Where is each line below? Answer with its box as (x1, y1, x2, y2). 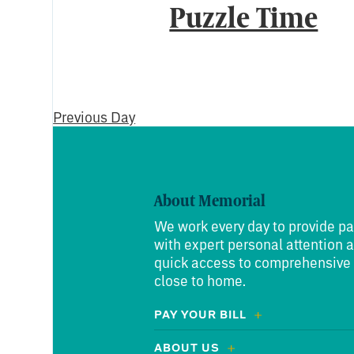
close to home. (153, 270, 246, 290)
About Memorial (153, 188, 265, 212)
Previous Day (53, 107, 136, 127)
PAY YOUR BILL (153, 306, 247, 322)
